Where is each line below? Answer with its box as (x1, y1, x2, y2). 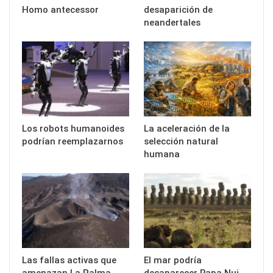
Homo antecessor (22, 4, 99, 15)
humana (144, 148, 180, 160)
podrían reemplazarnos (22, 135, 123, 147)
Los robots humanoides (22, 122, 124, 134)
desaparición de (144, 4, 213, 15)
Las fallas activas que (22, 255, 116, 266)
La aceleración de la (144, 122, 230, 134)
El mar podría (144, 255, 202, 266)
